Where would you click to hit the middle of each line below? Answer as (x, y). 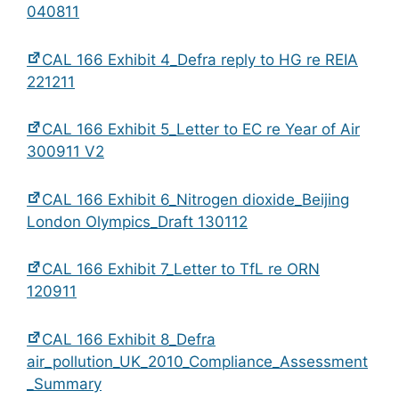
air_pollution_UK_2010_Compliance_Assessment (197, 361)
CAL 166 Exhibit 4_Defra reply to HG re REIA (200, 59)
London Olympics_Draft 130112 (137, 221)
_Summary (64, 383)
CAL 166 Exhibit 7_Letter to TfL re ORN (181, 269)
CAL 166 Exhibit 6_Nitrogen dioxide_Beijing (195, 199)
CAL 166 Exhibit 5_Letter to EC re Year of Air (201, 130)
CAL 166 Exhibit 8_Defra (129, 339)
